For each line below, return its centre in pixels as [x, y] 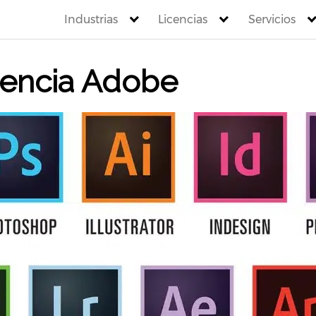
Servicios [272, 19]
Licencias [183, 19]
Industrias [91, 19]
